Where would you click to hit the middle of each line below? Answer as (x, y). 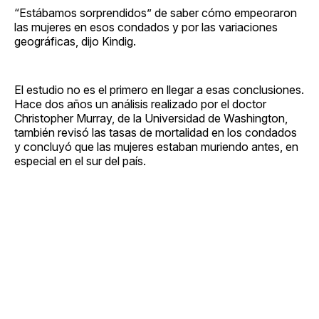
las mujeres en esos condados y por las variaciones (146, 27)
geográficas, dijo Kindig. (75, 41)
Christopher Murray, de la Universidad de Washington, (151, 118)
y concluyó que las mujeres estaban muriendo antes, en (156, 146)
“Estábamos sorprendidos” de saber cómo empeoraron (156, 12)
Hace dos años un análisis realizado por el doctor (140, 104)
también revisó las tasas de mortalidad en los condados (156, 132)
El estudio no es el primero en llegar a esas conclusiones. (159, 89)
